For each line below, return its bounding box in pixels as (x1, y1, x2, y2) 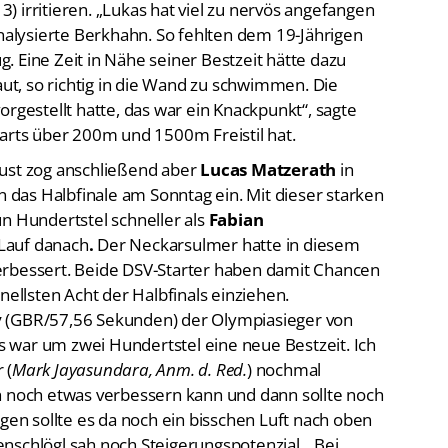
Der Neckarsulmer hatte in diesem (93, 233, 360, 257)
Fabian (208, 208, 264, 232)
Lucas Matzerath (200, 158, 337, 182)
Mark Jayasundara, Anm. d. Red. (12, 358, 247, 382)
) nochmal (247, 358, 322, 382)
